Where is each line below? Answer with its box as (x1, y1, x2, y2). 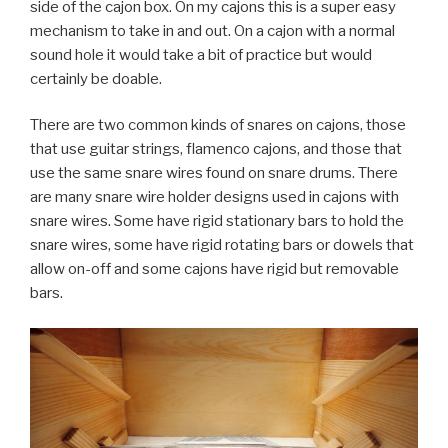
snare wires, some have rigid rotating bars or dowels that (30, 236, 414, 255)
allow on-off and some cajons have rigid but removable (30, 260, 399, 279)
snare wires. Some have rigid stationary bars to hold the (30, 212, 404, 231)
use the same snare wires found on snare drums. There (30, 164, 398, 183)
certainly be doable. (30, 69, 162, 88)
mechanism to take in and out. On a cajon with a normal (30, 21, 395, 40)
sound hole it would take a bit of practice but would (30, 45, 372, 64)
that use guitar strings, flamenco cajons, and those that (30, 140, 402, 159)
